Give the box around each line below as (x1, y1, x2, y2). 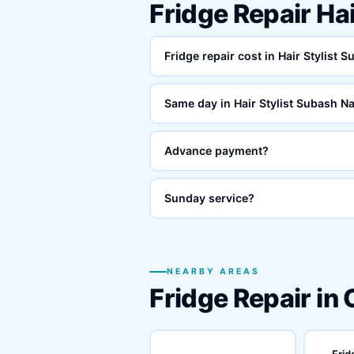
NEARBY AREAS (167, 266, 261, 277)
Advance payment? (164, 144, 269, 157)
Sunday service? (164, 191, 254, 205)
